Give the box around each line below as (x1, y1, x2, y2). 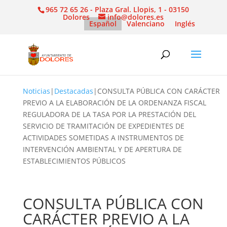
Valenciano (127, 18, 165, 28)
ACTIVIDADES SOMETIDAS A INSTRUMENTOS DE (22, 133, 184, 142)
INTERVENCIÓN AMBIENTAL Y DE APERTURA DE (22, 144, 182, 154)
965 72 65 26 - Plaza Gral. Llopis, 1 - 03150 (46, 4, 190, 14)
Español (89, 18, 117, 28)
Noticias (22, 86, 50, 96)
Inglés (175, 18, 196, 28)
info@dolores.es (107, 12, 164, 22)
